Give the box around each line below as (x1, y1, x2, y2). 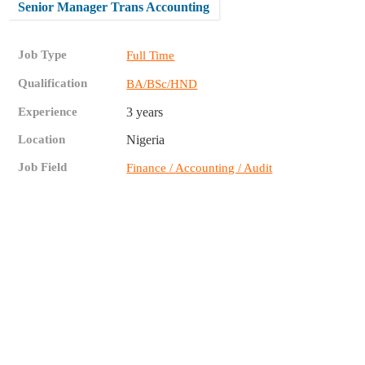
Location (18, 133, 66, 147)
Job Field (18, 161, 68, 174)
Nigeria (126, 133, 165, 147)
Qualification (18, 77, 88, 90)
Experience (18, 105, 78, 119)
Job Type (18, 48, 68, 62)
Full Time (126, 49, 175, 63)
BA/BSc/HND (126, 77, 198, 91)
